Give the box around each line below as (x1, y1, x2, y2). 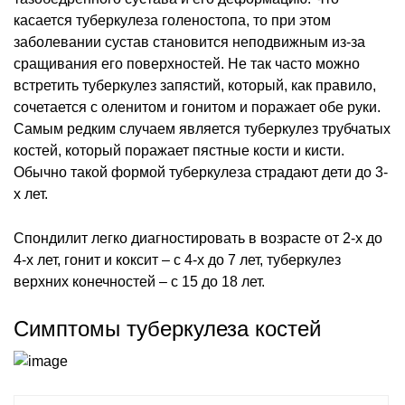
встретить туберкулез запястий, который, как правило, (14, 77, 376, 93)
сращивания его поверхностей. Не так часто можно (14, 55, 360, 71)
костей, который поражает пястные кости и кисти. (14, 142, 344, 158)
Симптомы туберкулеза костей (14, 316, 321, 341)
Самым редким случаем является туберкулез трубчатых (14, 120, 391, 137)
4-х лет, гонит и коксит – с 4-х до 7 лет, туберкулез (14, 251, 341, 268)
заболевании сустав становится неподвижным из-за (14, 33, 365, 50)
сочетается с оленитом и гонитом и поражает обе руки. (14, 99, 381, 115)
